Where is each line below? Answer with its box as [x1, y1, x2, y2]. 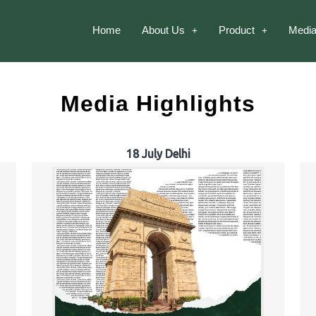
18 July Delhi [126, 147, 190, 161]
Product [218, 24, 255, 36]
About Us [141, 24, 185, 36]
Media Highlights [61, 91, 255, 117]
